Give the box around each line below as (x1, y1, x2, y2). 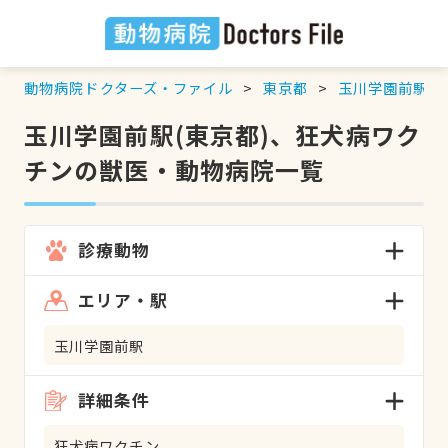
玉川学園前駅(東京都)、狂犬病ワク (23, 116, 421, 152)
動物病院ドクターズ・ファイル (23, 76, 234, 98)
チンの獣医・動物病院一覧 (23, 151, 326, 187)
